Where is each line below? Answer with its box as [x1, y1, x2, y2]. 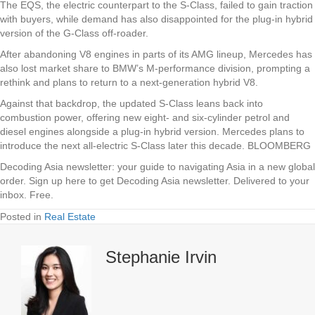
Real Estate [44, 210, 96, 222]
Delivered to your [231, 174, 309, 186]
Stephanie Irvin [105, 247, 217, 266]
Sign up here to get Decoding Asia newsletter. [29, 174, 231, 186]
